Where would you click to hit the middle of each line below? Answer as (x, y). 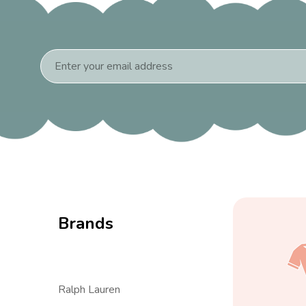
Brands (85, 223)
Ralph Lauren (89, 289)
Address (60, 72)
